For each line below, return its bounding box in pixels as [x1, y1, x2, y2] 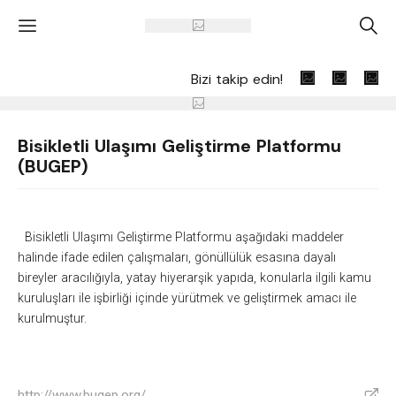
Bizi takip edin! [191, 69, 283, 88]
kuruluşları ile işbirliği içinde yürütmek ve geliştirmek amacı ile [18, 291, 356, 306]
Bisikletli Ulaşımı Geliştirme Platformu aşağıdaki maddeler [18, 230, 344, 245]
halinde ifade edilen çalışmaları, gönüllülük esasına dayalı [18, 250, 336, 265]
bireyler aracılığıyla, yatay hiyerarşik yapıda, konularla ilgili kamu [18, 270, 371, 286]
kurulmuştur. [18, 311, 87, 326]
